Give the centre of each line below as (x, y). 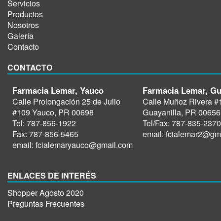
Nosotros (23, 25)
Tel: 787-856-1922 (44, 123)
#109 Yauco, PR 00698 (53, 112)
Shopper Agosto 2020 (46, 193)
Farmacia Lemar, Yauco (58, 90)
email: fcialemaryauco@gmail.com (73, 145)
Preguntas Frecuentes (46, 203)
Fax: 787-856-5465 (45, 134)
